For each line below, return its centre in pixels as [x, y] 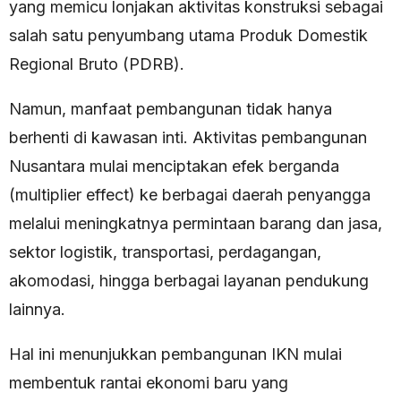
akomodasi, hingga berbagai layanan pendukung [189, 281]
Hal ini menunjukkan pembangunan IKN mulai [175, 354]
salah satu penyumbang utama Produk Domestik [188, 36]
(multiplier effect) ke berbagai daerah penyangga [190, 195]
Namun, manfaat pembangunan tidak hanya [171, 109]
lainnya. [37, 310]
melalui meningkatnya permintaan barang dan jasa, [196, 224]
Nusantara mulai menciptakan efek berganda [174, 166]
